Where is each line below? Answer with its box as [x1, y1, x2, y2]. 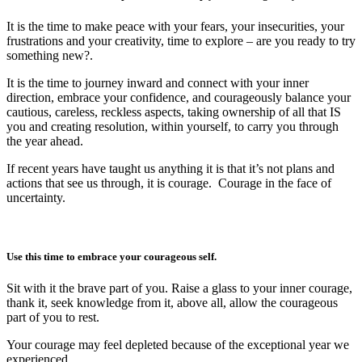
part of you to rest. [6, 310, 99, 325]
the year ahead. [6, 133, 83, 148]
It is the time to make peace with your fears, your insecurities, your [6, 19, 344, 33]
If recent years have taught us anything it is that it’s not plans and [6, 161, 335, 175]
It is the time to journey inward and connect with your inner [6, 75, 309, 90]
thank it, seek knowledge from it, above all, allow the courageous [6, 296, 338, 310]
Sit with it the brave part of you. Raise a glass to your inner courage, [6, 281, 352, 296]
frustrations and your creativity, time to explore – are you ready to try [6, 33, 356, 48]
